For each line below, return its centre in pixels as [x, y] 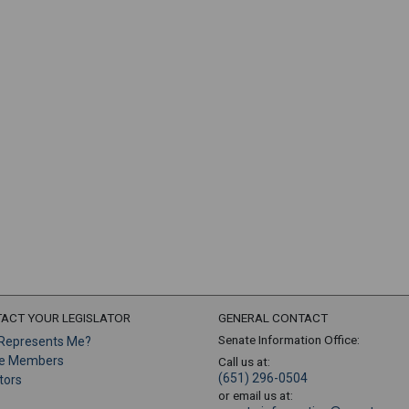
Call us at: [244, 362]
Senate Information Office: [289, 340]
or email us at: [256, 395]
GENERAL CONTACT [273, 318]
